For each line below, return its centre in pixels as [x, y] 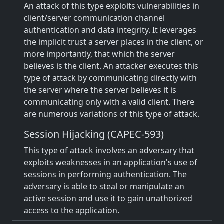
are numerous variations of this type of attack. [112, 114]
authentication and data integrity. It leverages [110, 30]
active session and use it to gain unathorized [108, 198]
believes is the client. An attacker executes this [111, 66]
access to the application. [72, 210]
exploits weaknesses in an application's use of [111, 162]
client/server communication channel [94, 18]
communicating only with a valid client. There [109, 102]
